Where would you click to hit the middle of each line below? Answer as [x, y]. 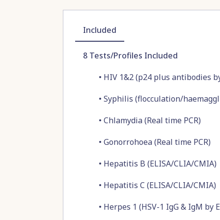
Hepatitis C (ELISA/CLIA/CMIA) [160, 185]
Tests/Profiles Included [133, 55]
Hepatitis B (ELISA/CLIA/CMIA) [160, 164]
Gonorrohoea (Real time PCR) [157, 142]
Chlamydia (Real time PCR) [152, 120]
